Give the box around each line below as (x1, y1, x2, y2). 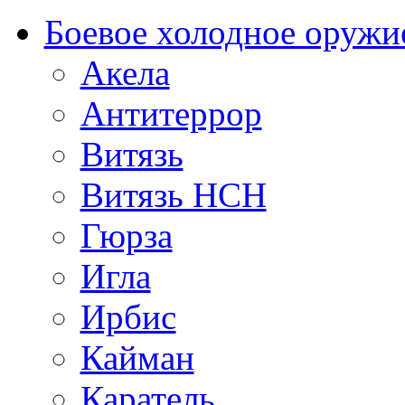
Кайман (80, 338, 194, 378)
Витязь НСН (80, 175, 267, 215)
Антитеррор (80, 94, 262, 134)
